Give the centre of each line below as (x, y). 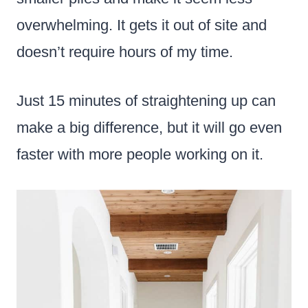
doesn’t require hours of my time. (125, 52)
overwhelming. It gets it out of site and (142, 25)
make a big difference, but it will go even (149, 127)
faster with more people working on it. (140, 154)
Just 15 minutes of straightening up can (146, 100)
